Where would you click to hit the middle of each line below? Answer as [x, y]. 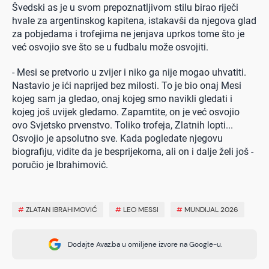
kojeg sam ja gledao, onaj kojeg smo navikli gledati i [122, 99]
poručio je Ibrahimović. [60, 165]
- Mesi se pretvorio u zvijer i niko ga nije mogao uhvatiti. [129, 73]
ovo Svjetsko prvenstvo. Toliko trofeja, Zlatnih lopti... [122, 125]
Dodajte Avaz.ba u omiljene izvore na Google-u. [145, 245]
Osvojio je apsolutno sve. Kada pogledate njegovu [117, 139]
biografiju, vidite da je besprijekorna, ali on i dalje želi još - [133, 152]
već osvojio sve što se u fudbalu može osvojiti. [110, 47]
